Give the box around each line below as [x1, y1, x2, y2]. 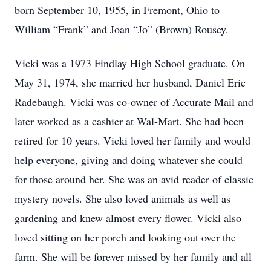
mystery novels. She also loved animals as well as [15, 191, 230, 206]
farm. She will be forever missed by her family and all [15, 249, 252, 264]
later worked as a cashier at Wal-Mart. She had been [15, 114, 244, 128]
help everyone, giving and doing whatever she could [15, 152, 243, 167]
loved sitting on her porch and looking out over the [15, 230, 236, 244]
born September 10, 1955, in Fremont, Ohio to [15, 2, 220, 17]
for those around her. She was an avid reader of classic [15, 172, 253, 186]
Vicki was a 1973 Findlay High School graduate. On [15, 56, 245, 70]
